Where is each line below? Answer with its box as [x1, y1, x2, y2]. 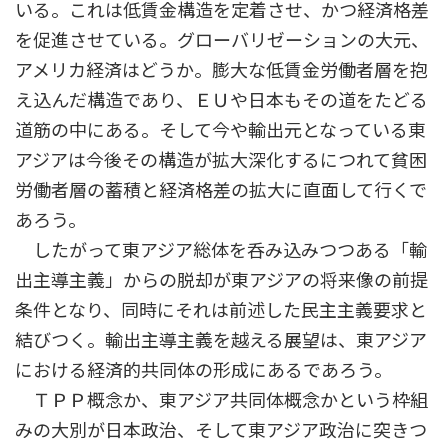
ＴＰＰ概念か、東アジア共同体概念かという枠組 [15, 389, 428, 412]
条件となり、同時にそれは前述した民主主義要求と [15, 299, 427, 322]
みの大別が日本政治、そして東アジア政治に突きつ [15, 419, 427, 442]
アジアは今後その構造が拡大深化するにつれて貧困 [15, 149, 427, 172]
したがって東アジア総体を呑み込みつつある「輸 [15, 239, 427, 262]
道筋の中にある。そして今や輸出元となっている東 [15, 119, 426, 142]
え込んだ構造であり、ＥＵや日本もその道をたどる [15, 89, 428, 112]
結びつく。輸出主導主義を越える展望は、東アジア [15, 329, 427, 352]
